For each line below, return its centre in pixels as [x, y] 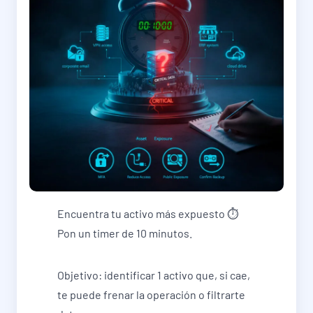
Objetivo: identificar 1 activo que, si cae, [154, 275]
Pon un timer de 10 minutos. [125, 233]
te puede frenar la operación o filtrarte [151, 294]
